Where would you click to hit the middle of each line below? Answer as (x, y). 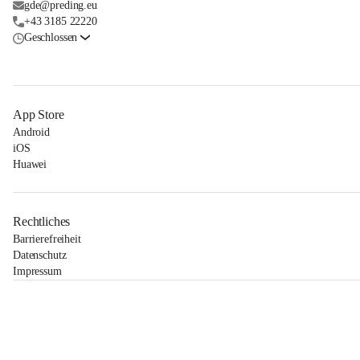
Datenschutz (40, 256)
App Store (39, 115)
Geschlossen (51, 38)
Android (32, 133)
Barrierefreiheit (47, 239)
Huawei (30, 165)
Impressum (37, 272)
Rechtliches (42, 222)
